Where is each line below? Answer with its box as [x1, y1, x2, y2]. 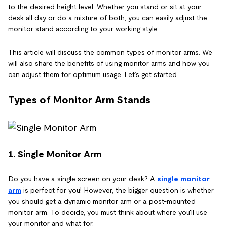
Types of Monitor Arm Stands [8, 94, 150, 105]
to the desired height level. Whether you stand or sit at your [8, 3, 202, 11]
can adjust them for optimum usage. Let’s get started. [8, 70, 178, 79]
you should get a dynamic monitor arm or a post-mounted [8, 197, 196, 206]
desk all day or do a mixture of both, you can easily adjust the [8, 14, 207, 22]
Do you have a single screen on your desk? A [8, 175, 157, 183]
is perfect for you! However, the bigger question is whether [21, 186, 214, 195]
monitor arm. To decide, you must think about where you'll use [8, 208, 207, 217]
